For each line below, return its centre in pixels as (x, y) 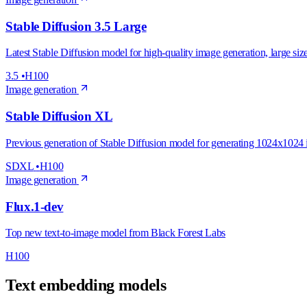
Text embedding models (86, 285)
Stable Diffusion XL (59, 116)
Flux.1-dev (35, 206)
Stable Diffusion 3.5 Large (76, 26)
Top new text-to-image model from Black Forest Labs (115, 233)
